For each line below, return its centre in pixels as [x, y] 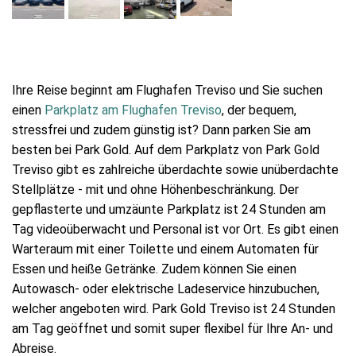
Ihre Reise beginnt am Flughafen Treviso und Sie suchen [167, 90]
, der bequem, [259, 110]
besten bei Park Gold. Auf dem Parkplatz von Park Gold [166, 150]
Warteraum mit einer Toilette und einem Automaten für [165, 249]
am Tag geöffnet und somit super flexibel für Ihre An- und [172, 329]
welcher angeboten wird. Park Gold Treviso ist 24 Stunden [174, 309]
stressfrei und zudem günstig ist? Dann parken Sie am [161, 130]
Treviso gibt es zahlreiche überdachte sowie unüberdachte [175, 170]
